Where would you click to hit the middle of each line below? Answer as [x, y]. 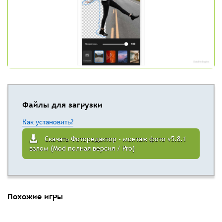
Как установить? [48, 122]
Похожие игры [35, 196]
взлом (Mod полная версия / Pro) [82, 148]
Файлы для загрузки [62, 105]
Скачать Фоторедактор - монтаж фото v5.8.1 [115, 139]
